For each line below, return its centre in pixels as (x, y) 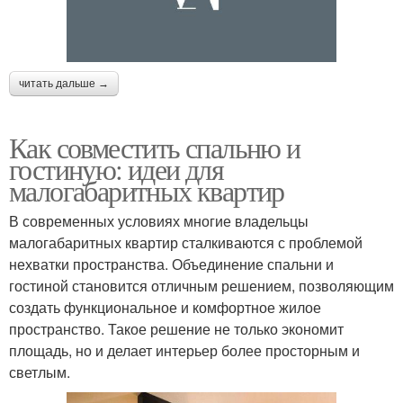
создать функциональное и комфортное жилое (165, 308)
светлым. (40, 372)
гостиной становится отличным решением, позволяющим (201, 286)
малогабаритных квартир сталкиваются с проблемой (186, 243)
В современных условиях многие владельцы (159, 221)
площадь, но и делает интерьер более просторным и (184, 351)
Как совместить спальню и (155, 148)
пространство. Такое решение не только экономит (176, 329)
